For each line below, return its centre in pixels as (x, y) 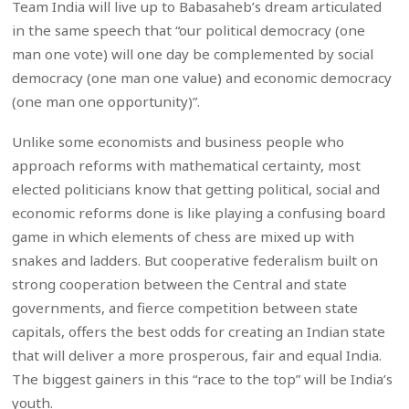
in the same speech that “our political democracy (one (189, 30)
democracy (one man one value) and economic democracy (202, 77)
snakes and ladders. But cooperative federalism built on (195, 260)
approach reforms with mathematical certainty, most (187, 165)
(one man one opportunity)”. (106, 101)
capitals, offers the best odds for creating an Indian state (199, 331)
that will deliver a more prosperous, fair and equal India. (197, 355)
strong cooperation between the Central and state (180, 283)
